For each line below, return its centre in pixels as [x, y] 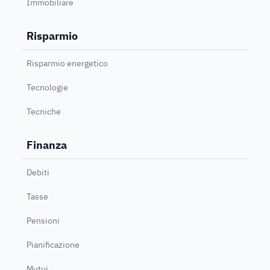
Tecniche [44, 111]
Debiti [38, 172]
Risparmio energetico [67, 63]
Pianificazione [53, 244]
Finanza [47, 145]
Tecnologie [47, 87]
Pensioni [43, 220]
